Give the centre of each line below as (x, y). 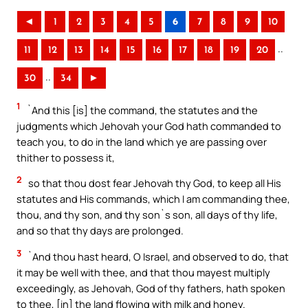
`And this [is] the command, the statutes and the (141, 110)
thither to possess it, (66, 157)
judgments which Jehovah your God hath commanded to (149, 125)
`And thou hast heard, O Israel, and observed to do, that (157, 256)
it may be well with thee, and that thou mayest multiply (143, 272)
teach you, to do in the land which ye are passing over (142, 141)
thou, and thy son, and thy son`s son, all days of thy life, (147, 215)
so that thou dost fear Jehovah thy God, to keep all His (154, 183)
